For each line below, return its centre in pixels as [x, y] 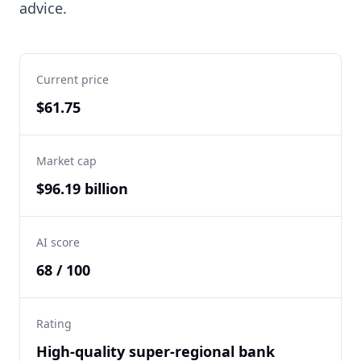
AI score [58, 242]
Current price [73, 79]
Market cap [66, 161]
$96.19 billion [82, 189]
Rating [54, 324]
